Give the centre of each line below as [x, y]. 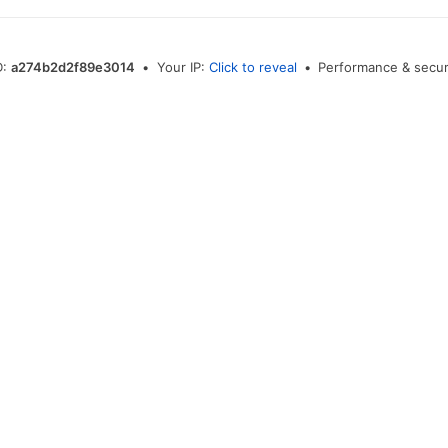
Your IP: [182, 66]
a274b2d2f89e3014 [73, 66]
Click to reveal [252, 66]
